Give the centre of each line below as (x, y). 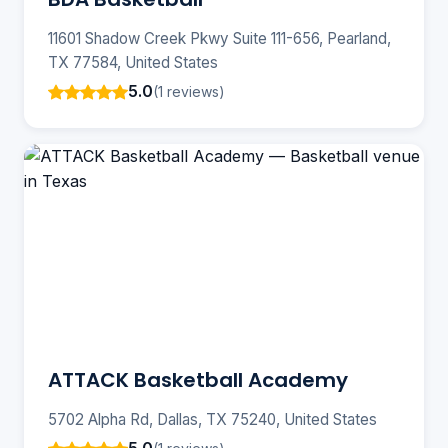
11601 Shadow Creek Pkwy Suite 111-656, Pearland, (219, 39)
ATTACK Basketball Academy (198, 380)
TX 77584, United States (133, 63)
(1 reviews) (189, 91)
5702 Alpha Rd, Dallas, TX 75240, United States (212, 420)
